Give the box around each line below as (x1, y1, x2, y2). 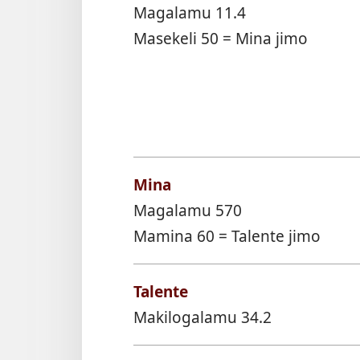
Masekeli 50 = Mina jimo (133, 27, 308, 49)
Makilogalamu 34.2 (133, 306, 272, 329)
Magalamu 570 (133, 199, 242, 222)
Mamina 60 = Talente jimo (133, 225, 321, 247)
